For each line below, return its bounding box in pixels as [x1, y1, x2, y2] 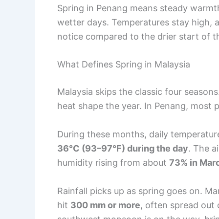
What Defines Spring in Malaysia [57, 59, 190, 70]
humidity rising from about [57, 157, 169, 168]
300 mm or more [70, 199, 140, 210]
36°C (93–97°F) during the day [57, 143, 188, 154]
